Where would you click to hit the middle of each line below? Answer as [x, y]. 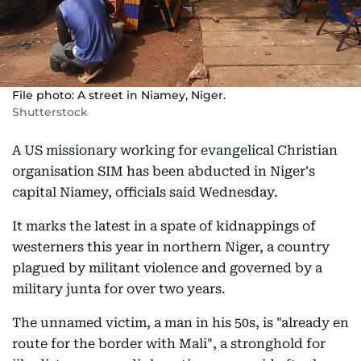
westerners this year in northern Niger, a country [171, 247]
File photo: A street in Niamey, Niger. [119, 95]
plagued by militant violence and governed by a [167, 268]
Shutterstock [50, 112]
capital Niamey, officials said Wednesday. [145, 192]
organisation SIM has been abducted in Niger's [164, 171]
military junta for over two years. [119, 289]
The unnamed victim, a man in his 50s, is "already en [180, 323]
